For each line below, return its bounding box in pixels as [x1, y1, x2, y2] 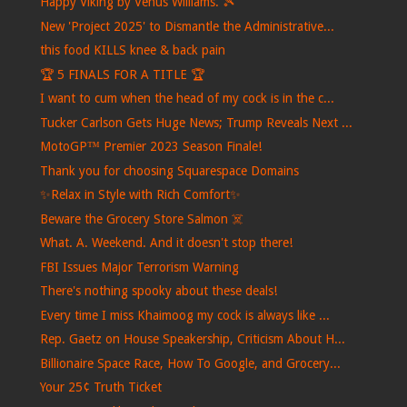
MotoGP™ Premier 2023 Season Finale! [39, 139, 262, 154]
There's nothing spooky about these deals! [39, 283, 277, 299]
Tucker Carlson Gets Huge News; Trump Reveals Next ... [39, 114, 352, 130]
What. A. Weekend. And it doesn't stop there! [39, 235, 293, 251]
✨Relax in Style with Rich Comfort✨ [39, 187, 241, 203]
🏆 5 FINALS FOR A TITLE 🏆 [39, 66, 204, 82]
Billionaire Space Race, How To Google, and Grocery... [39, 355, 341, 371]
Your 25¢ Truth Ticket [39, 380, 162, 395]
